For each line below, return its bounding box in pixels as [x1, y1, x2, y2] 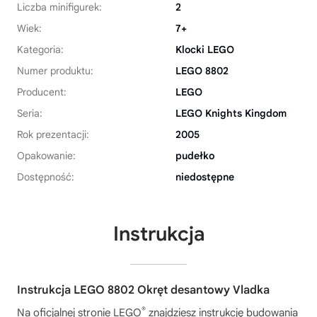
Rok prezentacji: [17, 128, 89, 142]
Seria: [17, 107, 42, 120]
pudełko [175, 149, 214, 163]
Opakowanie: [17, 149, 76, 163]
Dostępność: [17, 171, 74, 184]
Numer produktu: [17, 64, 93, 78]
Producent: [17, 86, 67, 99]
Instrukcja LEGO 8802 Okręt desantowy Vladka [17, 283, 270, 298]
